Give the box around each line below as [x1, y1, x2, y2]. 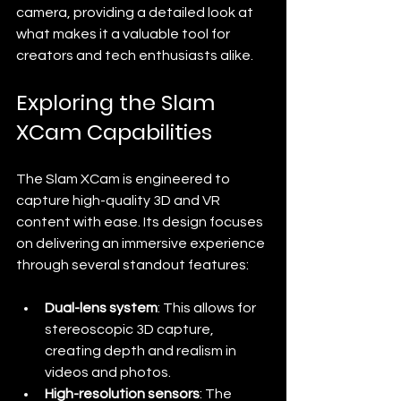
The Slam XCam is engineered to [16, 171, 233, 186]
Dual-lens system [45, 300, 158, 315]
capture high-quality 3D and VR [16, 192, 223, 208]
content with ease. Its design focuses [16, 214, 266, 229]
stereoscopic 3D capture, [45, 321, 217, 337]
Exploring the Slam [16, 87, 220, 117]
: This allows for [158, 300, 259, 315]
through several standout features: [16, 257, 249, 272]
